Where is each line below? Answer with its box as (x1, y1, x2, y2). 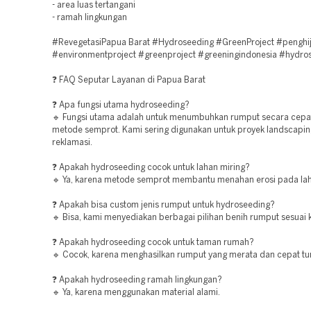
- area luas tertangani (52, 1, 135, 9)
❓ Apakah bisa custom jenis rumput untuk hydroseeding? (52, 201, 275, 209)
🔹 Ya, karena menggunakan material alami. (52, 289, 220, 296)
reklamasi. (52, 139, 92, 146)
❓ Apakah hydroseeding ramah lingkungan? (52, 276, 222, 284)
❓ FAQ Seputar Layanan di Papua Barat (52, 76, 205, 84)
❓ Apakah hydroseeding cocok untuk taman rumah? (52, 239, 254, 246)
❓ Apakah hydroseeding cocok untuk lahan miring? (52, 164, 250, 171)
